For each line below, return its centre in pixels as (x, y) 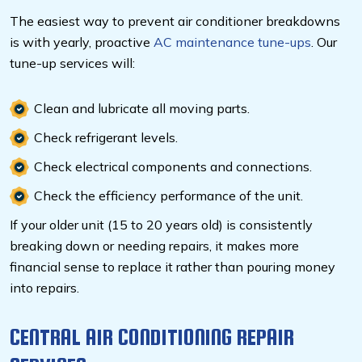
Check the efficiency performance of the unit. (168, 196)
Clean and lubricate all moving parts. (142, 109)
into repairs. (48, 288)
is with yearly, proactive (82, 42)
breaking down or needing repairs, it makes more (154, 246)
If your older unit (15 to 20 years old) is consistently (161, 225)
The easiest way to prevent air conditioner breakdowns (175, 21)
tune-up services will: (74, 63)
